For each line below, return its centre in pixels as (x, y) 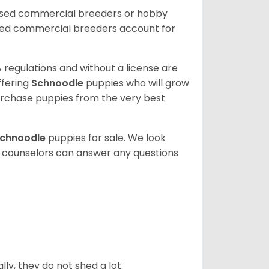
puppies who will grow (138, 83)
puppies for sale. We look (107, 138)
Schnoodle (59, 83)
